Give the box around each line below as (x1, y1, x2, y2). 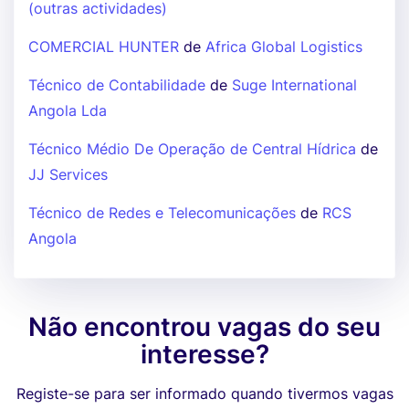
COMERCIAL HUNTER (28, 37, 179, 56)
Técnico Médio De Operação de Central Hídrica (28, 140, 356, 158)
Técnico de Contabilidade (28, 76, 205, 94)
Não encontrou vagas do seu (28, 311, 381, 342)
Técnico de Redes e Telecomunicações (28, 204, 296, 222)
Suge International (232, 76, 357, 94)
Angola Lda (28, 101, 107, 120)
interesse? (140, 339, 269, 370)
